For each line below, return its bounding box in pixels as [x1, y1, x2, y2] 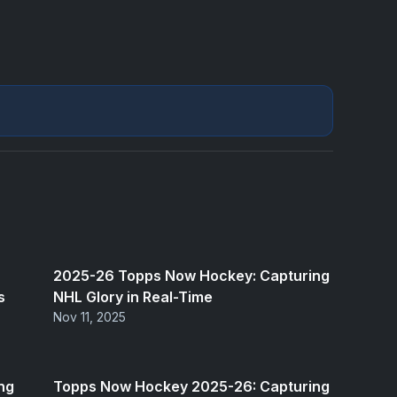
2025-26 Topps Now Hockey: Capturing [53, 267, 330, 285]
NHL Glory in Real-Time [53, 288, 213, 307]
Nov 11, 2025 [53, 309, 126, 325]
